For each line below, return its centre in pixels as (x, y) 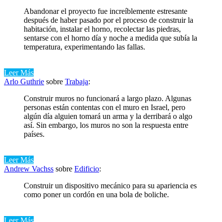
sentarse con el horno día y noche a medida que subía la (111, 38)
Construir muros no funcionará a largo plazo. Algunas (108, 98)
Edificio (87, 168)
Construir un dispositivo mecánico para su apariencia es (110, 185)
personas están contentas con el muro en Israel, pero (105, 107)
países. (34, 134)
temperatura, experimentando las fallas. (84, 47)
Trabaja (77, 81)
